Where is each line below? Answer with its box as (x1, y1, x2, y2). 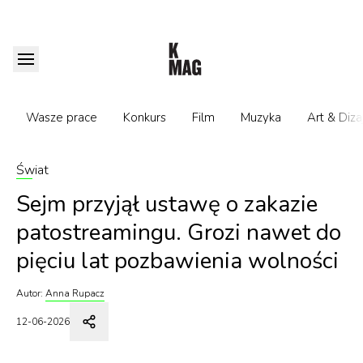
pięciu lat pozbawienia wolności (16, 246, 339, 276)
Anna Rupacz (45, 287, 105, 300)
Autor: (16, 287, 43, 300)
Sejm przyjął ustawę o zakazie (16, 189, 318, 220)
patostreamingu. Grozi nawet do (16, 217, 341, 248)
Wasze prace (26, 109, 97, 126)
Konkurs (123, 109, 166, 126)
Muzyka (241, 109, 281, 126)
